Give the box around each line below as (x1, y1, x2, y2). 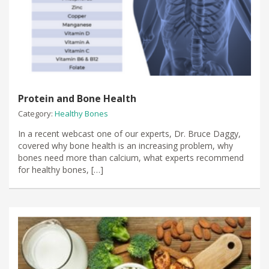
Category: (18, 108, 55, 119)
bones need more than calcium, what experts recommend (18, 152, 244, 164)
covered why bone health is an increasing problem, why (18, 140, 233, 152)
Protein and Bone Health (18, 92, 136, 106)
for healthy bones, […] (18, 164, 103, 176)
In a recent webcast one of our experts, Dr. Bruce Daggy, (18, 128, 241, 140)
